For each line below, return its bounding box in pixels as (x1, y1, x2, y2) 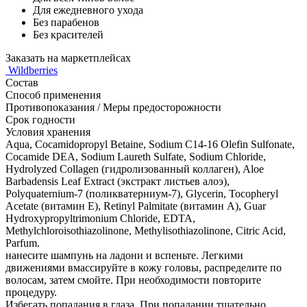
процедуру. (5, 286, 57, 298)
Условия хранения (5, 125, 90, 138)
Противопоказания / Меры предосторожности (5, 101, 221, 113)
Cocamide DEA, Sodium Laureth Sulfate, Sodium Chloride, (5, 150, 266, 162)
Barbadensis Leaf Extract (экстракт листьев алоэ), (5, 175, 230, 187)
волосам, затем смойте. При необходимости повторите (5, 273, 261, 286)
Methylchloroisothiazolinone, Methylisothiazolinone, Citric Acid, (5, 224, 286, 236)
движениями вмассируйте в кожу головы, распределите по (5, 261, 282, 273)
